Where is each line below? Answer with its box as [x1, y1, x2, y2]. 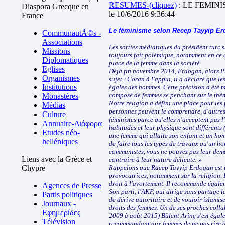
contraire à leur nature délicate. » [109, 156, 202, 163]
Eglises [42, 65, 65, 73]
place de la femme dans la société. [109, 59, 201, 67]
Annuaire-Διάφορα [42, 119, 102, 128]
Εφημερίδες [42, 208, 80, 217]
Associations [42, 38, 82, 46]
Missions [42, 47, 70, 55]
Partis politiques [42, 190, 92, 199]
